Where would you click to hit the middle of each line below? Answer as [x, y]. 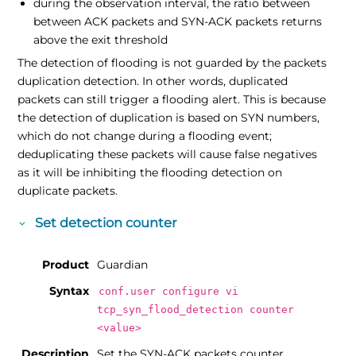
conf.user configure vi [168, 291]
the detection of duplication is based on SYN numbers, [169, 118]
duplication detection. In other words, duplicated [153, 81]
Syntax [70, 290]
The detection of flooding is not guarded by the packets [172, 63]
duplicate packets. [68, 191]
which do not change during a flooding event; [145, 136]
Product [66, 264]
